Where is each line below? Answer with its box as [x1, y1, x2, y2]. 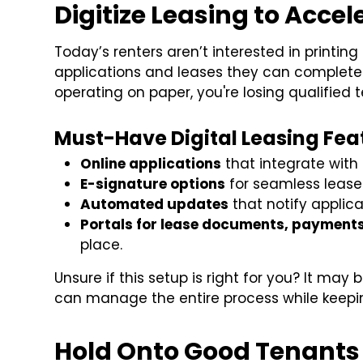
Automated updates [80, 194, 229, 215]
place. [80, 235, 123, 255]
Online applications [80, 154, 222, 174]
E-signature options [80, 174, 226, 194]
